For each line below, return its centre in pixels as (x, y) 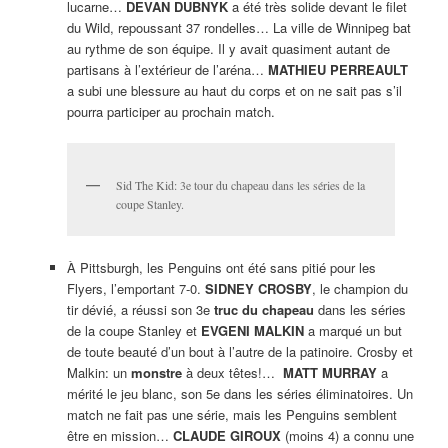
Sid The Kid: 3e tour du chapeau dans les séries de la (240, 185)
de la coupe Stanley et (133, 330)
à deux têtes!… (232, 372)
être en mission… (119, 435)
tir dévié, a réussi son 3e (140, 309)
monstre (156, 372)
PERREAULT (368, 70)
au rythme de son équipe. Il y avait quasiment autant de (228, 49)
